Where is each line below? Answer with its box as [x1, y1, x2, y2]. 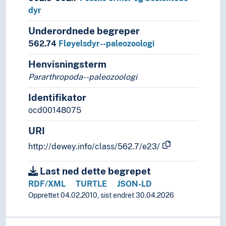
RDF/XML [28, 179, 66, 189]
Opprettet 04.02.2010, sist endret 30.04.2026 [28, 191, 174, 200]
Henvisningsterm [28, 59, 106, 70]
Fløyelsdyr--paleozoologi [59, 39, 154, 49]
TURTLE [76, 179, 107, 189]
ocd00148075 [28, 105, 81, 116]
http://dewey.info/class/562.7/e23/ [28, 142, 160, 152]
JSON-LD [117, 179, 152, 189]
